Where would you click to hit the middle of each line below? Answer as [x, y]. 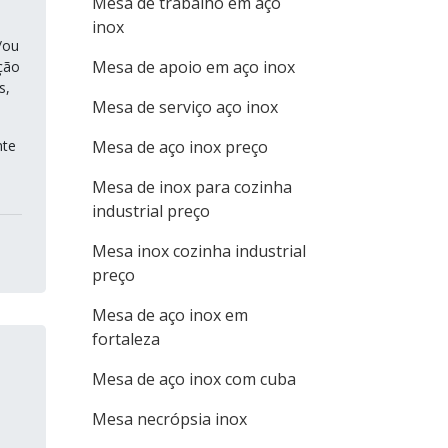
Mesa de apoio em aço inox [193, 67]
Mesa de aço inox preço [180, 147]
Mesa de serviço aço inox [185, 107]
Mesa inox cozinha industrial [199, 251]
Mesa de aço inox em [170, 315]
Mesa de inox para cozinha [192, 187]
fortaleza [126, 339]
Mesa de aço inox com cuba [194, 379]
